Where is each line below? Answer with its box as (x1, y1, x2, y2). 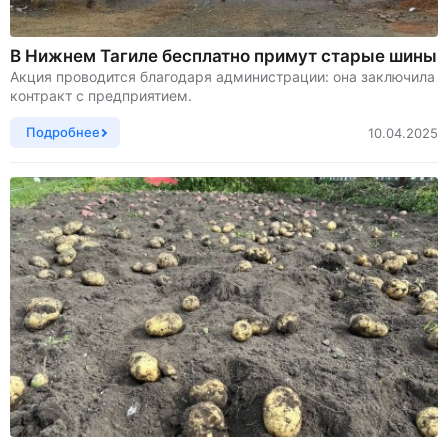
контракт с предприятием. (10, 87, 192, 105)
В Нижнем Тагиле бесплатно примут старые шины (10, 46, 437, 67)
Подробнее (26, 124, 100, 141)
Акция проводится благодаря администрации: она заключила (10, 68, 435, 86)
